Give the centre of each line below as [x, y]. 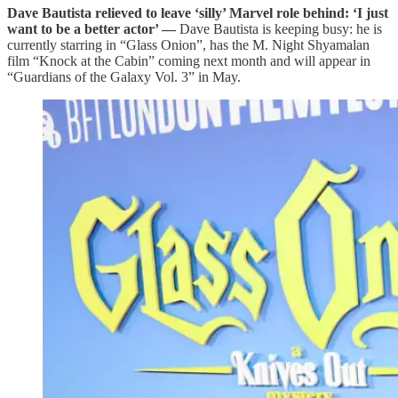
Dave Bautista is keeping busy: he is [281, 29]
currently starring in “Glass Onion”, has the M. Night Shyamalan [188, 45]
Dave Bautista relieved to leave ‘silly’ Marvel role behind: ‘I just [198, 13]
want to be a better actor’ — [93, 29]
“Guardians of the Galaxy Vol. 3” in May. [124, 77]
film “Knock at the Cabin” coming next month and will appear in [189, 61]
